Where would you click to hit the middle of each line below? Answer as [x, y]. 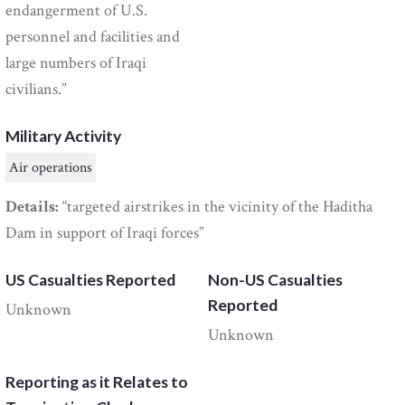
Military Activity [64, 136]
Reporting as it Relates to [97, 382]
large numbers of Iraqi [76, 62]
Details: [33, 207]
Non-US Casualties [276, 280]
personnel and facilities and [93, 36]
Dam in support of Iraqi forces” [105, 233]
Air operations [51, 168]
